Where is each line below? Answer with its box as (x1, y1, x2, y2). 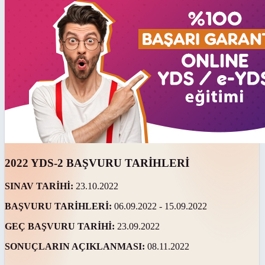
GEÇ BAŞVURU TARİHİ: (5, 221, 117, 232)
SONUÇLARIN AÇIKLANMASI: (5, 241, 147, 252)
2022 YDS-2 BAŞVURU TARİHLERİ (5, 157, 189, 170)
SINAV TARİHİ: (5, 181, 76, 192)
